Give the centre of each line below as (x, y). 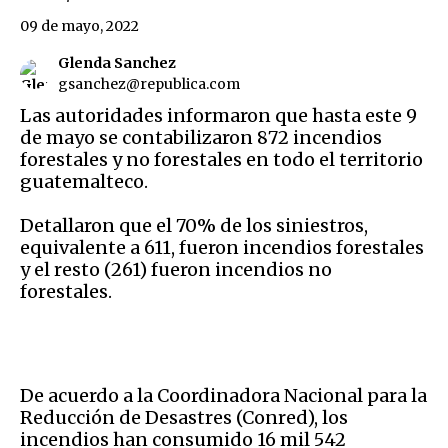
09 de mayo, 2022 (79, 25)
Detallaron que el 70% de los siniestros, (194, 225)
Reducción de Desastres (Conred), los (184, 417)
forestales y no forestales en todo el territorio (221, 159)
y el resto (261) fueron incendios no (176, 269)
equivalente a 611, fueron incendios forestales (222, 247)
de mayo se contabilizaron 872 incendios (201, 137)
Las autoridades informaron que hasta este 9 (218, 115)
